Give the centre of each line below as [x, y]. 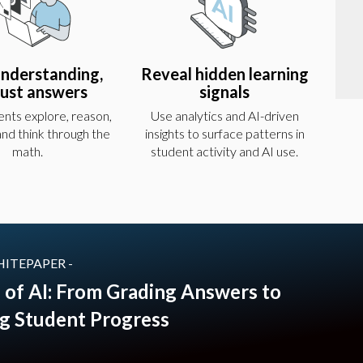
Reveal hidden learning [224, 74]
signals [225, 92]
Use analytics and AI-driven [224, 116]
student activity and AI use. [225, 152]
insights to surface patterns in [224, 134]
